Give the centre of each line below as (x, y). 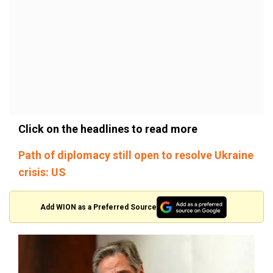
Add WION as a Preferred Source (99, 207)
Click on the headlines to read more (108, 129)
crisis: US (42, 172)
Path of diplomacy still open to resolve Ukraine (136, 155)
